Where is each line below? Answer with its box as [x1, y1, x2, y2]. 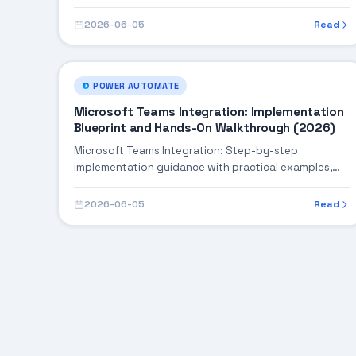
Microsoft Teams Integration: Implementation [73, 104, 344, 121]
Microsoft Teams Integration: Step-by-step [73, 144, 298, 158]
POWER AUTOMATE [93, 79, 180, 91]
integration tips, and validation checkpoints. [73, 177, 302, 192]
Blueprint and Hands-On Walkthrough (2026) [73, 120, 335, 137]
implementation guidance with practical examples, [73, 161, 332, 175]
